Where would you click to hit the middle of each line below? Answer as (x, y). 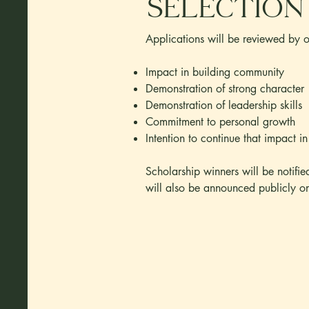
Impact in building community (215, 72)
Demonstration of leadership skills (224, 105)
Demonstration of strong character (225, 89)
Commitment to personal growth (220, 122)
